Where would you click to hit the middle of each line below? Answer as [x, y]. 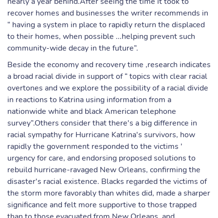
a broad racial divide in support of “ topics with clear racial [107, 76]
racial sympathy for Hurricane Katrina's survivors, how [101, 135]
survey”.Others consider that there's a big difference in [102, 123]
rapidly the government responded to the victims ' [95, 146]
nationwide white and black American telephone [92, 111]
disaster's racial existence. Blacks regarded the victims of [107, 182]
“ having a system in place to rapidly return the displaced [106, 25]
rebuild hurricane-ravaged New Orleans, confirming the [104, 170]
